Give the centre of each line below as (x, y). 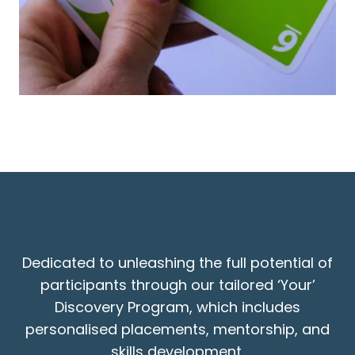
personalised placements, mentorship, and (177, 330)
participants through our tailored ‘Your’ (177, 285)
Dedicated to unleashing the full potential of (177, 263)
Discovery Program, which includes (177, 307)
